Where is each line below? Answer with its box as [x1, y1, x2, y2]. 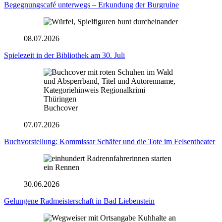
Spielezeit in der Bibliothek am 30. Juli [4, 51, 125, 60]
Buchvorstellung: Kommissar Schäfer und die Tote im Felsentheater [4, 137, 215, 146]
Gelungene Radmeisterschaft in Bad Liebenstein [4, 197, 155, 206]
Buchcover [44, 104, 78, 112]
